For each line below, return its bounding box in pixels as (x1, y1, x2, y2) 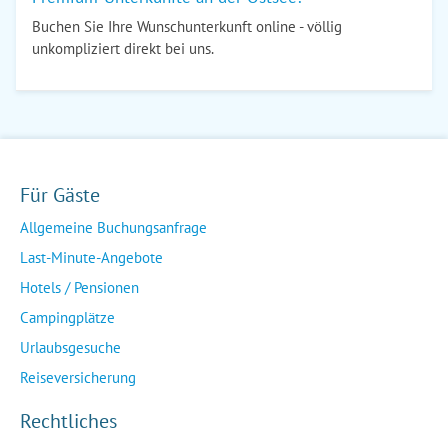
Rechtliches (20, 408, 117, 434)
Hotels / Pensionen (20, 278, 139, 297)
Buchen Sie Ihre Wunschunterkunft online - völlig (32, 17, 342, 36)
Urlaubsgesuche (20, 338, 121, 357)
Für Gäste (20, 182, 100, 208)
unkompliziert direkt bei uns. (32, 39, 214, 58)
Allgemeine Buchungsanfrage (20, 218, 207, 237)
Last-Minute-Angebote (20, 248, 163, 267)
